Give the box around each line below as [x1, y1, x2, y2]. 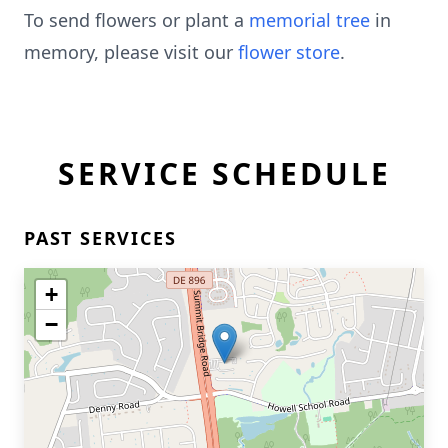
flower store [238, 40, 340, 64]
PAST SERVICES [24, 226, 177, 250]
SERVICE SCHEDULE [57, 153, 391, 194]
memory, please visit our [24, 40, 238, 64]
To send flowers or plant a [24, 8, 249, 32]
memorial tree [249, 8, 370, 32]
